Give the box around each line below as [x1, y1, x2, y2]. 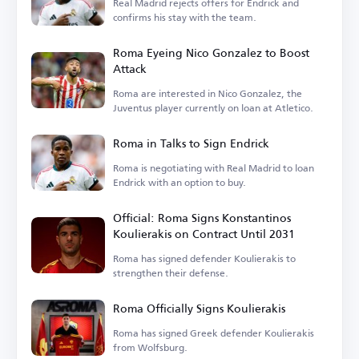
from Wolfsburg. [113, 337, 188, 357]
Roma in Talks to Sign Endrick [113, 131, 269, 154]
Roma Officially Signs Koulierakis [113, 296, 285, 319]
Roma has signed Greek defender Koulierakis [113, 323, 314, 342]
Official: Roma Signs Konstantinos [113, 206, 291, 228]
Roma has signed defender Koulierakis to [113, 248, 296, 268]
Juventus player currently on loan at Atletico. [113, 98, 313, 117]
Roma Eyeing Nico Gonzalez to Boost [113, 41, 309, 63]
